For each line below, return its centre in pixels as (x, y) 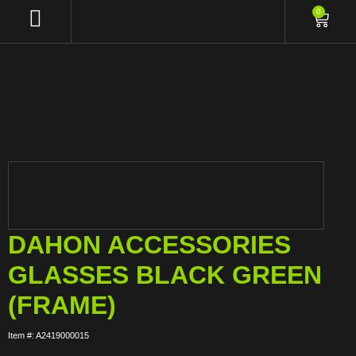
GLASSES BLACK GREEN (165, 275)
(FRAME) (62, 305)
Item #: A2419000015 (48, 335)
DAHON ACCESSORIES (149, 245)
